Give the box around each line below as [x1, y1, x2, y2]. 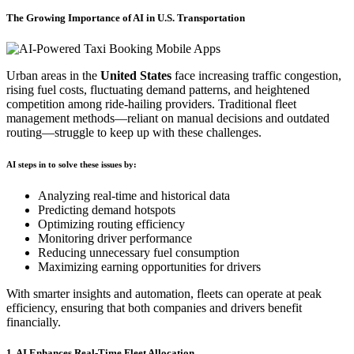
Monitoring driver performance [38, 232, 192, 246]
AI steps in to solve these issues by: [6, 160, 137, 170]
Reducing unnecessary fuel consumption [38, 246, 239, 260]
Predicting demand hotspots [38, 203, 175, 217]
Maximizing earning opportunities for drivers [38, 260, 261, 274]
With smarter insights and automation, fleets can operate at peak [6, 287, 322, 301]
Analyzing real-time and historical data [38, 189, 230, 203]
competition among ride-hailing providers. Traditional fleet [6, 97, 296, 111]
